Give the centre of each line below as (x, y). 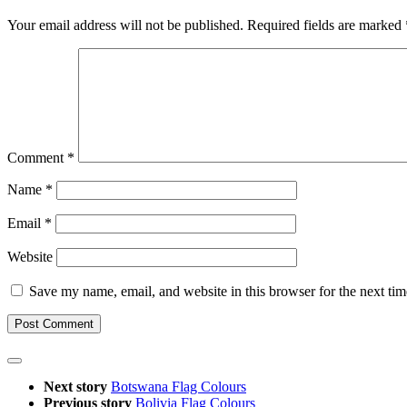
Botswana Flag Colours (179, 387)
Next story (77, 387)
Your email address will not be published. (125, 25)
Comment (37, 158)
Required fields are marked (326, 25)
